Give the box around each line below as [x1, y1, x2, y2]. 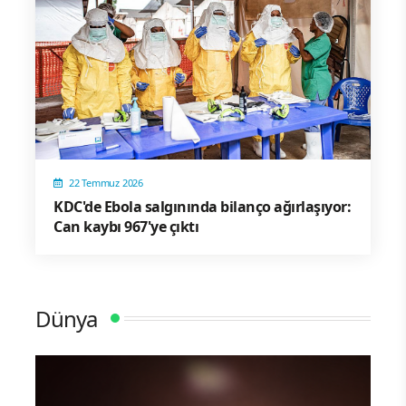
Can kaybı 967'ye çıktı [53, 216, 198, 237]
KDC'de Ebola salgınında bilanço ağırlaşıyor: [53, 196, 351, 217]
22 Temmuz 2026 [68, 175, 144, 189]
